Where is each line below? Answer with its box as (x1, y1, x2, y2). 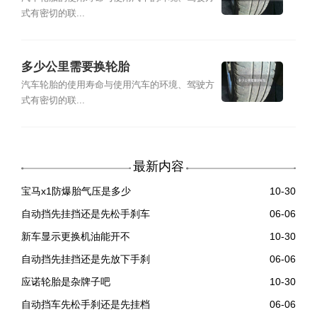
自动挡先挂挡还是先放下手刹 (21, 253, 150, 265)
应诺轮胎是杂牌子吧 (21, 276, 110, 288)
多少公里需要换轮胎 (21, 60, 129, 74)
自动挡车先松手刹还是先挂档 (21, 299, 150, 311)
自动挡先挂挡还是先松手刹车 (21, 208, 150, 220)
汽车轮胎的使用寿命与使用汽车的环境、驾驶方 (21, 79, 214, 90)
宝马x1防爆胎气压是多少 (21, 185, 131, 197)
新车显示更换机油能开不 (21, 231, 130, 243)
